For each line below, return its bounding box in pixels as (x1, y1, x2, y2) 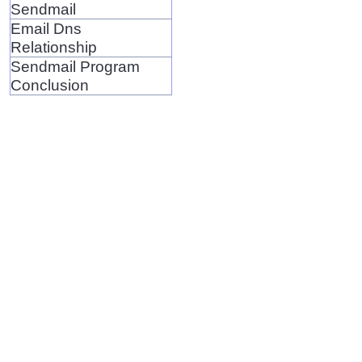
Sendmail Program (10, 57, 140, 75)
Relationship (10, 37, 97, 56)
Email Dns (10, 19, 82, 37)
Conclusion (10, 75, 89, 94)
